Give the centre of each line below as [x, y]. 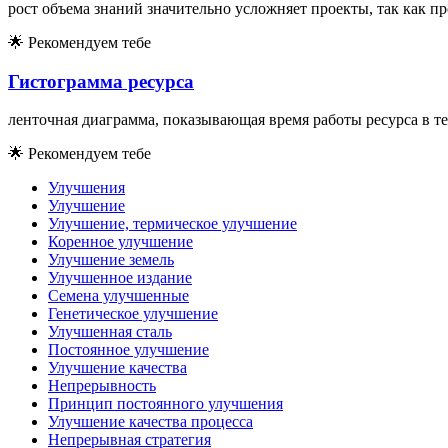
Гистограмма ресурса [101, 81]
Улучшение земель [111, 260]
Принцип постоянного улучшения [165, 404]
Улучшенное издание [120, 278]
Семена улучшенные [118, 296]
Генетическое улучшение [133, 314]
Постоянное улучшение [128, 350]
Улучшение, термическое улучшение [172, 224]
